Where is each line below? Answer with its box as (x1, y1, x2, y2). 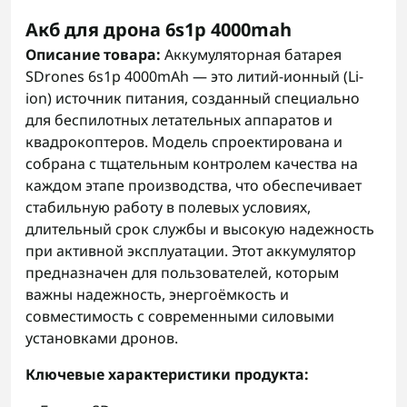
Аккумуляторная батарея (161, 45, 342, 65)
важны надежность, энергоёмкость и (25, 284, 289, 304)
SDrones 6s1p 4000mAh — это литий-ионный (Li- (25, 66, 363, 86)
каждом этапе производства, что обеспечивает (25, 175, 362, 195)
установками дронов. (25, 328, 178, 348)
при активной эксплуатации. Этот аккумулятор (25, 241, 356, 261)
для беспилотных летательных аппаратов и (25, 110, 333, 130)
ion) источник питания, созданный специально (25, 88, 360, 108)
